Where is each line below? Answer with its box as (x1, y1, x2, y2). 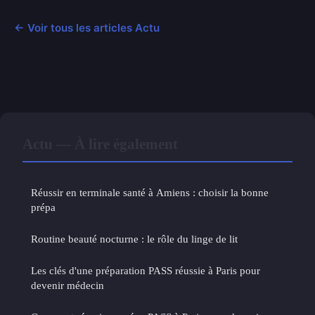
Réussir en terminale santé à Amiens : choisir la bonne (31, 186, 269, 198)
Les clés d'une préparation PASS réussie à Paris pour (31, 264, 260, 276)
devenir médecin (31, 278, 104, 291)
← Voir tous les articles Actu (14, 20, 160, 34)
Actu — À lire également (22, 135, 178, 152)
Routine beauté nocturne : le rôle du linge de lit (31, 232, 238, 245)
